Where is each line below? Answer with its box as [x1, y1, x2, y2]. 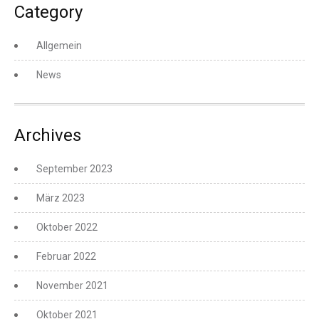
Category [14, 2, 83, 22]
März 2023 [36, 192, 85, 204]
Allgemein [36, 40, 82, 51]
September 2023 [36, 163, 113, 174]
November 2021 [36, 280, 108, 291]
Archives [14, 125, 81, 145]
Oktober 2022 [36, 221, 98, 233]
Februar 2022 [36, 251, 96, 262]
